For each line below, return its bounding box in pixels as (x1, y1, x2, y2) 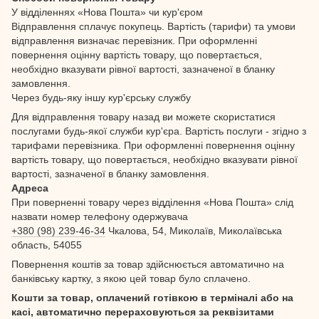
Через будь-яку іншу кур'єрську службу (11, 91, 191, 103)
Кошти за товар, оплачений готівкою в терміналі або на (11, 291, 293, 303)
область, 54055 (11, 239, 82, 251)
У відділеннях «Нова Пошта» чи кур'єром (11, 6, 203, 18)
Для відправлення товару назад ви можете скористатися (11, 110, 276, 122)
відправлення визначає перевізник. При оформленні (11, 34, 257, 46)
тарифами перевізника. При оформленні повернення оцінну (11, 139, 295, 151)
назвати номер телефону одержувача (11, 210, 188, 222)
